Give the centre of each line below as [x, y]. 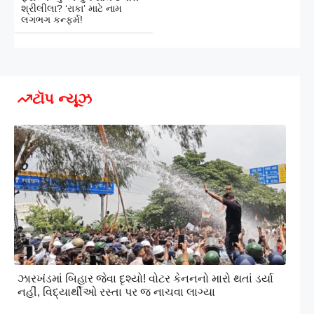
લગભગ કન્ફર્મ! [52, 19]
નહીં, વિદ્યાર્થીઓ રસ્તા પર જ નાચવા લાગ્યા [116, 292]
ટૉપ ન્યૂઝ [62, 98]
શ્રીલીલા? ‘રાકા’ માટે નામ [71, 8]
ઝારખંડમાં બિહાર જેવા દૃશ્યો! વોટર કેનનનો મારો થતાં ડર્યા [145, 278]
